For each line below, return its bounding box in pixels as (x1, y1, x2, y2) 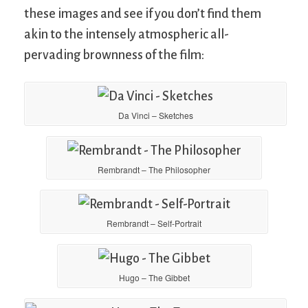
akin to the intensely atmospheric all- (24, 27, 229, 42)
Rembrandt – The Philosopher (98, 163, 210, 175)
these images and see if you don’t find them (24, 7, 261, 21)
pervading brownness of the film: (24, 48, 204, 63)
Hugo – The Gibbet (118, 271, 190, 283)
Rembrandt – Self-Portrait (107, 217, 201, 230)
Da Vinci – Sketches (118, 109, 193, 122)
